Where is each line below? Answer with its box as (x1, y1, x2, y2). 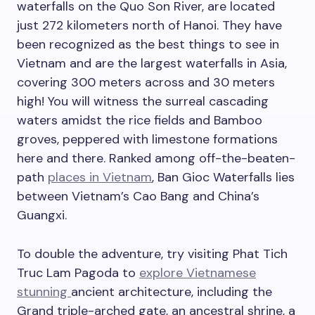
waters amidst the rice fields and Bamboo (17, 112, 262, 129)
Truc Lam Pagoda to (17, 264, 139, 282)
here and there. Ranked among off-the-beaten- (17, 150, 295, 167)
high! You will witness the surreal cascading (17, 93, 269, 110)
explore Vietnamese (139, 264, 256, 282)
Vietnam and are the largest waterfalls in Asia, (17, 55, 287, 72)
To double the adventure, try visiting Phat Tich (17, 245, 288, 263)
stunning (17, 283, 71, 301)
